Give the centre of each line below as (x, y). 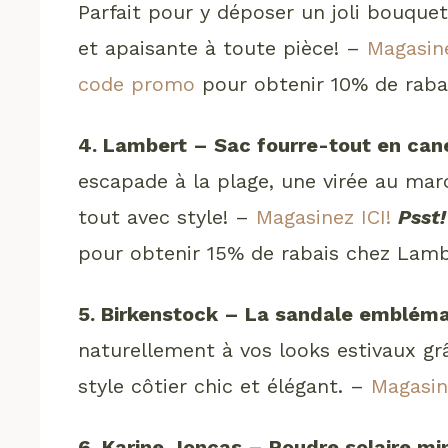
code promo (137, 83)
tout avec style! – (167, 216)
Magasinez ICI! (324, 216)
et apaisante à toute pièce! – (223, 47)
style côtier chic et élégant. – (225, 385)
